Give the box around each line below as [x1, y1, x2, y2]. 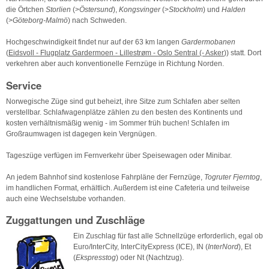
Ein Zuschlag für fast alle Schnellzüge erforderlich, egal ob [73, 232, 263, 241]
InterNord [208, 243, 238, 252]
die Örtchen [6, 5, 46, 14]
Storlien [46, 5, 73, 14]
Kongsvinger [119, 5, 160, 14]
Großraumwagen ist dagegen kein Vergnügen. [6, 129, 157, 138]
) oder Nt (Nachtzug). [116, 253, 184, 262]
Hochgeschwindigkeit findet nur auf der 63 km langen [6, 38, 181, 47]
